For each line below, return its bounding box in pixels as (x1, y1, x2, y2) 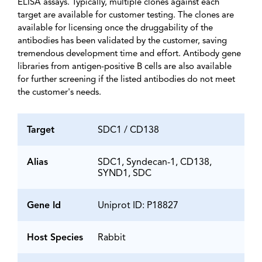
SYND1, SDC (98, 169, 151, 179)
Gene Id (27, 201, 61, 211)
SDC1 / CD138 (98, 126, 159, 136)
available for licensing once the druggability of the (18, 24, 213, 33)
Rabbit (98, 233, 126, 243)
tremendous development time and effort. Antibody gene (18, 50, 241, 59)
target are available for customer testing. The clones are (18, 11, 234, 20)
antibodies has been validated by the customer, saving (18, 37, 227, 46)
